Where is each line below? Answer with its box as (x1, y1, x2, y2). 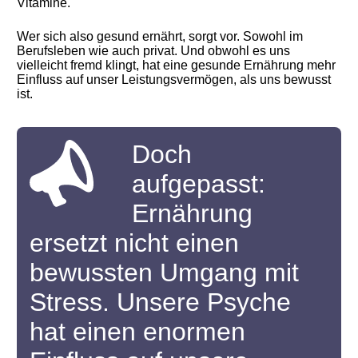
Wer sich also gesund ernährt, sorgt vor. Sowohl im (17, 30, 304, 43)
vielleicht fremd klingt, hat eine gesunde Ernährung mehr (17, 58, 336, 72)
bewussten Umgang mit (30, 258, 300, 287)
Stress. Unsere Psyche (30, 288, 292, 316)
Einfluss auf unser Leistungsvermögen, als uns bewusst (17, 73, 332, 86)
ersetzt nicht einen (30, 229, 240, 257)
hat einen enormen (30, 317, 246, 346)
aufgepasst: (132, 169, 266, 198)
